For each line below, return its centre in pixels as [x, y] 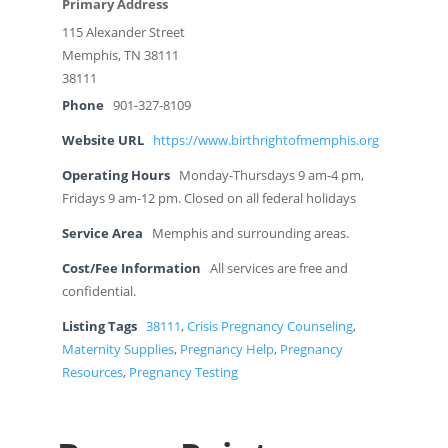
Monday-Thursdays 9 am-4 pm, [271, 176]
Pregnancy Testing [183, 373]
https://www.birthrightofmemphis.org [265, 141]
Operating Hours [115, 176]
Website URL [102, 141]
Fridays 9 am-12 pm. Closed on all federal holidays [208, 199]
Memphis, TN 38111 [120, 56]
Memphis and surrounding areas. [250, 234]
